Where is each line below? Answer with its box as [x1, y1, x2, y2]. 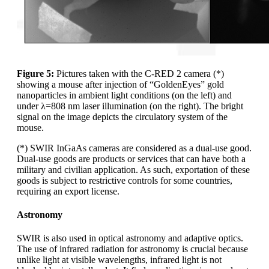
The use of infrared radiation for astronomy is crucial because [17, 244, 248, 255]
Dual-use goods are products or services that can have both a [17, 153, 246, 164]
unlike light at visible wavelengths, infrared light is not [17, 255, 222, 265]
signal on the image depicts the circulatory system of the [17, 111, 228, 122]
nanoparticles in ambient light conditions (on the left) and [17, 89, 232, 100]
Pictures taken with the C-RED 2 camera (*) [54, 68, 224, 79]
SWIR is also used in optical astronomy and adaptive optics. [17, 233, 243, 244]
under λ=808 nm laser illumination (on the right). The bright [17, 100, 243, 111]
